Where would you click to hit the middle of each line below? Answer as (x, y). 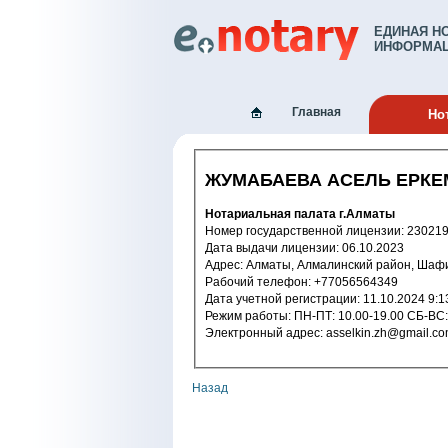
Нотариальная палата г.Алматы (300, 214)
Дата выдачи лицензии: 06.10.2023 (373, 248)
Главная (316, 112)
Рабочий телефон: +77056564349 (356, 282)
